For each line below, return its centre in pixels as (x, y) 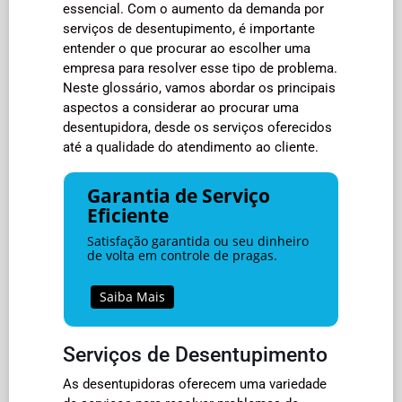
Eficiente (127, 215)
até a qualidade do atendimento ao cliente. (191, 147)
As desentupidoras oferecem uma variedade (195, 384)
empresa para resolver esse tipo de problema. (200, 68)
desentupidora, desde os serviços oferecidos (197, 127)
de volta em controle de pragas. (182, 255)
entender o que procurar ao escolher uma (187, 48)
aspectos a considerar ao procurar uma (181, 108)
